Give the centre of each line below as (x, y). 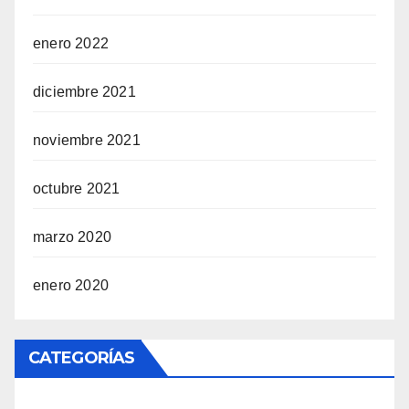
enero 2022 (71, 44)
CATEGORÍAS (81, 358)
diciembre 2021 (84, 92)
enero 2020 (71, 286)
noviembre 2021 (87, 141)
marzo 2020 (72, 237)
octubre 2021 (77, 189)
